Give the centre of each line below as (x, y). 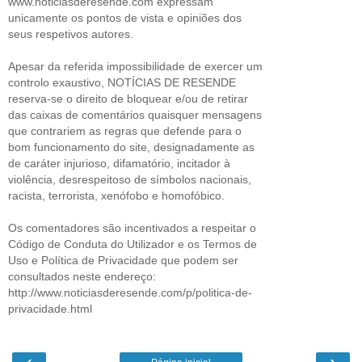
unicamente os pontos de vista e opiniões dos (125, 18)
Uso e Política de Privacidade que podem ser (123, 261)
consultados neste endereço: (82, 277)
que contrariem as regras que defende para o (125, 131)
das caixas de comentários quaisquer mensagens (135, 115)
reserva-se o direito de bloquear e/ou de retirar (128, 99)
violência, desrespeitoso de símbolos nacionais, (130, 180)
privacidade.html (50, 309)
